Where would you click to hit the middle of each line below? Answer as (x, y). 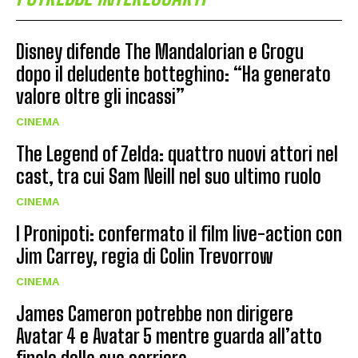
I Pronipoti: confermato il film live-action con (179, 233)
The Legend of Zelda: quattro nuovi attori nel (177, 153)
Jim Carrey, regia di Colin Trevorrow (144, 256)
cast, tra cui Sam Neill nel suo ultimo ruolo (169, 176)
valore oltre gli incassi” (100, 96)
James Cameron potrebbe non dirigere (155, 313)
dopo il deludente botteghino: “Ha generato (173, 74)
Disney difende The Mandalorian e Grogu (160, 51)
